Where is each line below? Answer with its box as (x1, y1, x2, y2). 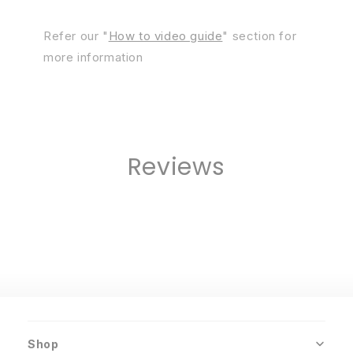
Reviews (127, 150, 226, 184)
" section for (222, 28, 297, 44)
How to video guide (108, 28, 223, 44)
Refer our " (43, 28, 109, 44)
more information (43, 50, 143, 65)
